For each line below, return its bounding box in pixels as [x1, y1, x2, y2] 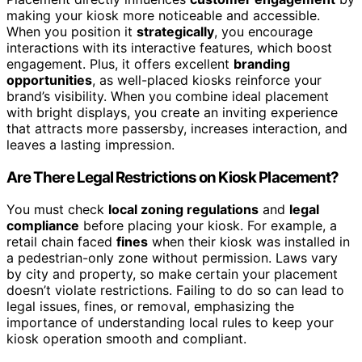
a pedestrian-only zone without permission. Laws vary [6, 250, 338, 267]
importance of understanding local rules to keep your [6, 314, 334, 331]
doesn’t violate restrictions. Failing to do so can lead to [6, 282, 344, 299]
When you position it [6, 23, 137, 40]
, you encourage [214, 23, 313, 40]
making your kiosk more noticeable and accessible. [6, 7, 320, 23]
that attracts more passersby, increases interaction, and [6, 120, 347, 137]
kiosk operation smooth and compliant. [6, 330, 246, 347]
